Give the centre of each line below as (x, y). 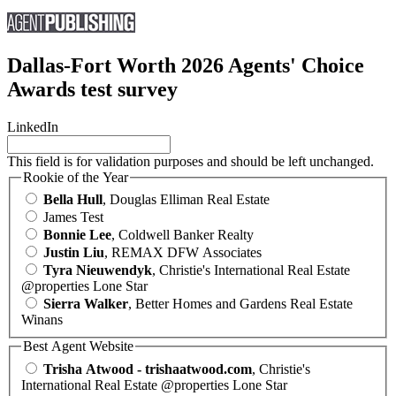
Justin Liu (74, 253)
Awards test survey (92, 89)
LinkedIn (33, 126)
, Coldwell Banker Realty (183, 235)
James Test (73, 217)
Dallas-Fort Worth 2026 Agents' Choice (186, 65)
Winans (42, 320)
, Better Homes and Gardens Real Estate (240, 304)
